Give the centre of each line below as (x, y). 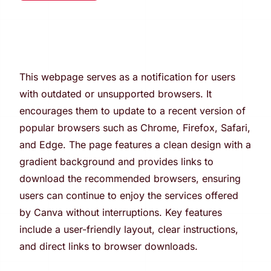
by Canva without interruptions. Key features (121, 212)
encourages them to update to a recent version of (132, 111)
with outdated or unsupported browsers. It (116, 94)
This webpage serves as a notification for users (127, 77)
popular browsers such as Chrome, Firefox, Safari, (135, 128)
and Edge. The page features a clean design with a (135, 145)
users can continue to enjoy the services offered (129, 195)
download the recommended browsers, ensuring (130, 178)
